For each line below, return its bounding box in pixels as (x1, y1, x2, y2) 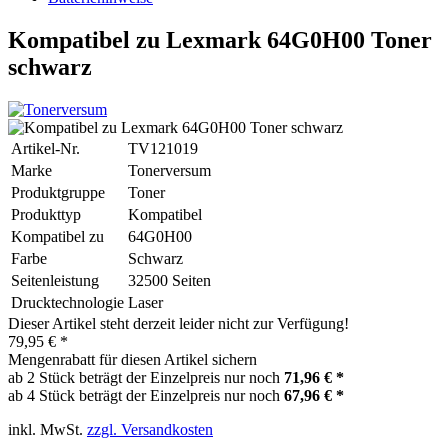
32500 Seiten (128, 271, 211, 289)
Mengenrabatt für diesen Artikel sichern (8, 350, 257, 368)
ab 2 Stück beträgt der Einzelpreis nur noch (8, 368, 284, 386)
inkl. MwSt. (8, 420, 87, 438)
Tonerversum (128, 161, 211, 179)
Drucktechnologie (11, 293, 124, 311)
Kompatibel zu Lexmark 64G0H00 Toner (8, 26, 432, 53)
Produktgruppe (11, 183, 105, 201)
